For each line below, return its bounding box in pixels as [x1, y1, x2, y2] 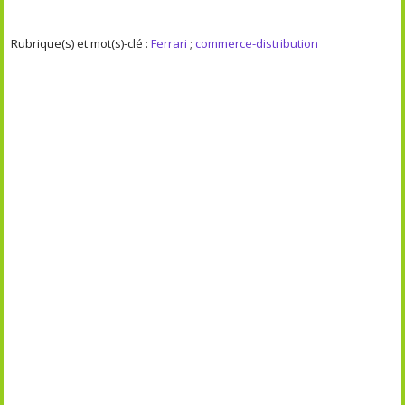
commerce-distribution [195, 34, 319, 52]
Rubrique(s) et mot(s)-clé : [11, 34, 152, 52]
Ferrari [151, 34, 188, 52]
